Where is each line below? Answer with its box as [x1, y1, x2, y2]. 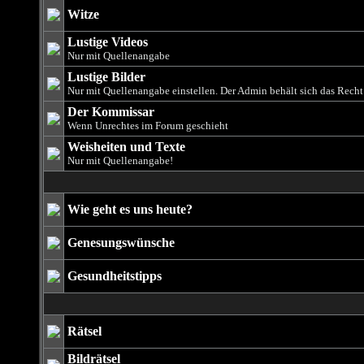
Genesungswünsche [67, 236, 175, 249]
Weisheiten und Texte [67, 140, 185, 154]
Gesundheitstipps [67, 269, 162, 283]
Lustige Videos [67, 35, 148, 49]
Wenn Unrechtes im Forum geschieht [67, 119, 228, 132]
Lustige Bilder [67, 70, 145, 84]
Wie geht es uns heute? [67, 202, 193, 216]
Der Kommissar [67, 105, 154, 119]
